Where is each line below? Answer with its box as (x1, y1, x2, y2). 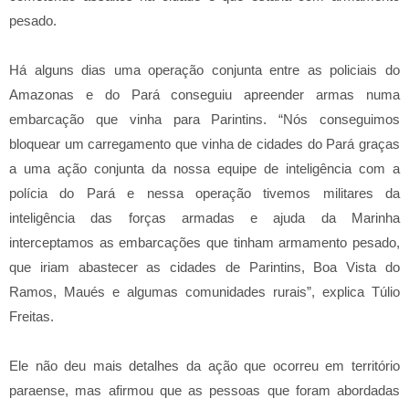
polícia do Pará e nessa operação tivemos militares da (9, 185, 400, 201)
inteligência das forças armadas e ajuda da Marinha (9, 210, 400, 225)
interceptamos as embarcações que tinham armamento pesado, (9, 235, 400, 250)
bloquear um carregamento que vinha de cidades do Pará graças (9, 136, 400, 152)
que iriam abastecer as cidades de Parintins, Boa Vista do (9, 259, 400, 275)
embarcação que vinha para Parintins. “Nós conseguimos (9, 111, 400, 127)
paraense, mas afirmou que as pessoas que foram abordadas (9, 383, 400, 398)
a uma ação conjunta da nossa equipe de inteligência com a (9, 161, 400, 176)
